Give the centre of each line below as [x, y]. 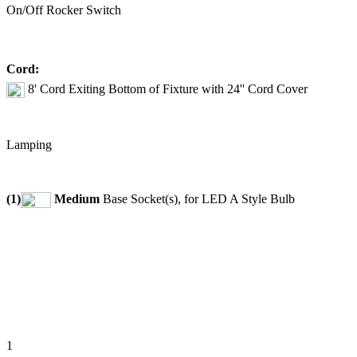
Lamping [29, 145]
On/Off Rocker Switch [64, 10]
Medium [77, 198]
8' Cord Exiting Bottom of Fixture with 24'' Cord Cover [166, 88]
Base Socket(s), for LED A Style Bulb [197, 198]
